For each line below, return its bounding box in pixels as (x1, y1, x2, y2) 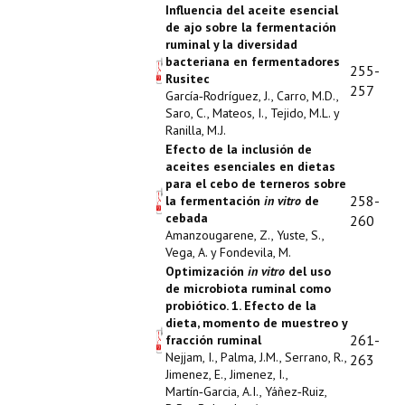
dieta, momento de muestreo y (165, 315, 347, 331)
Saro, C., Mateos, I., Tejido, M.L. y (165, 105, 339, 121)
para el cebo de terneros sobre (165, 175, 346, 192)
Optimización (165, 263, 248, 279)
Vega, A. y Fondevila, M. (165, 244, 291, 260)
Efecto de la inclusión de (165, 141, 312, 157)
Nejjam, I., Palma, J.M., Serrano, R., (165, 349, 346, 365)
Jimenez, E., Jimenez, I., (165, 366, 287, 382)
